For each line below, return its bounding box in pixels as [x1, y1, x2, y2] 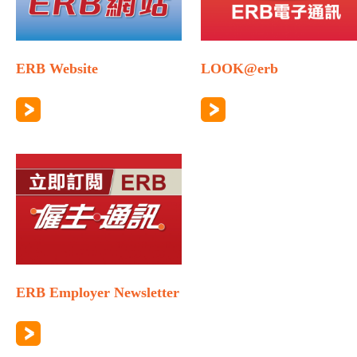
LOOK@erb [201, 60, 279, 76]
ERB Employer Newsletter [16, 284, 179, 301]
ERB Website [16, 60, 98, 76]
